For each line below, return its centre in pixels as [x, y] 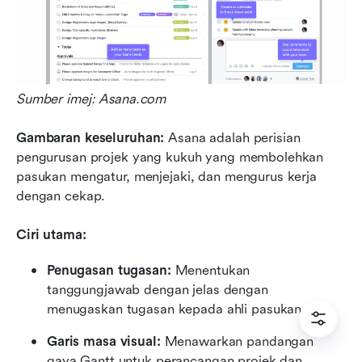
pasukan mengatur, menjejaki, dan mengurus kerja [166, 177]
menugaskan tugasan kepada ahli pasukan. [177, 309]
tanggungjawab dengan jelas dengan [158, 290]
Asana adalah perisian [234, 138]
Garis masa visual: [104, 342]
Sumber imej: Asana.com [91, 99]
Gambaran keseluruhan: [93, 138]
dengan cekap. [61, 196]
